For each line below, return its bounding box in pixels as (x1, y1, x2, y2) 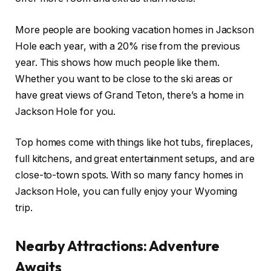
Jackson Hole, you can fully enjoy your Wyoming (15, 186, 238, 198)
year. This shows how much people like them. (15, 56, 220, 68)
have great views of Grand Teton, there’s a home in (15, 89, 244, 101)
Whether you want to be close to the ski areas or (15, 73, 233, 85)
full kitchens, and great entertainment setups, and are (15, 153, 255, 165)
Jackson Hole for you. (15, 105, 116, 117)
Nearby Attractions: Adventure (15, 237, 220, 255)
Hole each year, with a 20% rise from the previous (15, 40, 241, 52)
